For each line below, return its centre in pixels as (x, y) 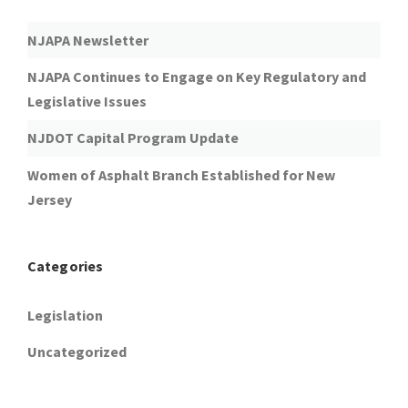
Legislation (65, 315)
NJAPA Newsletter (88, 40)
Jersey (50, 199)
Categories (65, 266)
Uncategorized (77, 352)
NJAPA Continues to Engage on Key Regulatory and (197, 76)
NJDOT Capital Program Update (133, 138)
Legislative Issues (87, 101)
